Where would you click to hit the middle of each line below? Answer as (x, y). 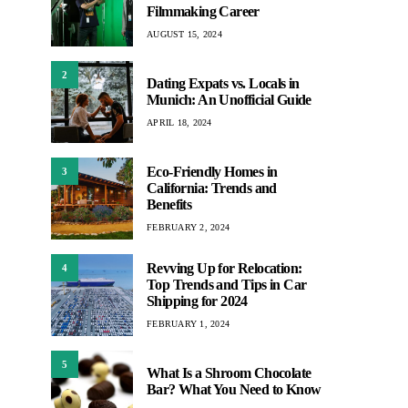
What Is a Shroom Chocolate (229, 372)
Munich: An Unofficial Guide (229, 99)
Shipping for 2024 (197, 301)
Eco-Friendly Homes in (212, 171)
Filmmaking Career (203, 11)
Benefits (169, 204)
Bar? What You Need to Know (234, 389)
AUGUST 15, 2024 (184, 34)
